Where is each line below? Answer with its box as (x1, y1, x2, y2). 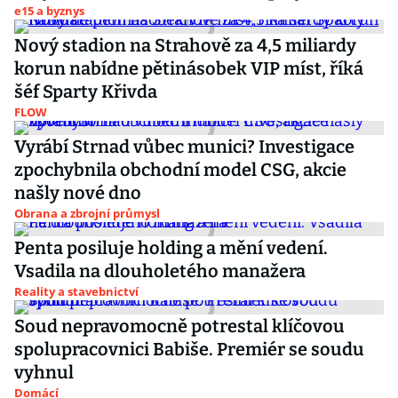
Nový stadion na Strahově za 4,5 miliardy (14, 35, 356, 56)
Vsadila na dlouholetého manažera (14, 260, 306, 282)
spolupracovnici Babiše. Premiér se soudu (14, 338, 364, 360)
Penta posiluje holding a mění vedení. (14, 237, 328, 259)
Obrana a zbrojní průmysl (14, 205, 160, 221)
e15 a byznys (14, 3, 84, 19)
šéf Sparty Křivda (14, 81, 157, 102)
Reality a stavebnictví (14, 283, 139, 299)
